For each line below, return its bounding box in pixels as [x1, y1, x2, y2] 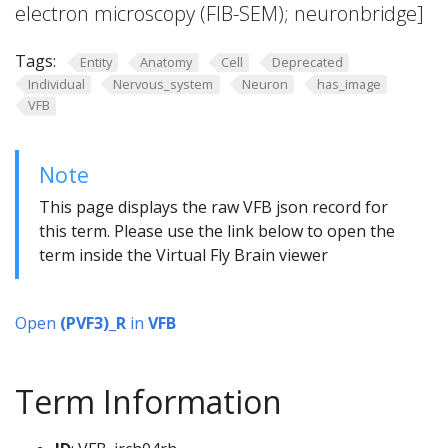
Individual [27, 74, 85, 93]
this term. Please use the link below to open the [39, 220, 395, 243]
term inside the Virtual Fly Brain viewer [39, 244, 328, 267]
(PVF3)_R [60, 312, 126, 335]
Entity [79, 53, 112, 71]
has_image [316, 74, 381, 93]
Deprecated [271, 53, 343, 71]
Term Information [15, 380, 282, 424]
